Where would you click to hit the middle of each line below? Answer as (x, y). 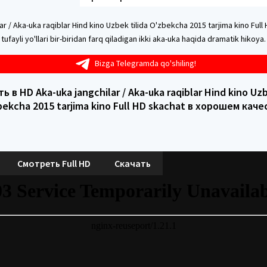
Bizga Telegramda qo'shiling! (145, 63)
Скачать (133, 163)
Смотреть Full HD (54, 163)
